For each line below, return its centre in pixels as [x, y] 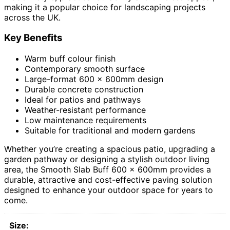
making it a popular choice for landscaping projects [105, 7]
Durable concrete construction [84, 90]
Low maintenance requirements [85, 120]
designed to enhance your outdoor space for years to [109, 190]
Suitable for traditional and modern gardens [110, 131]
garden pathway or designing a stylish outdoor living [107, 159]
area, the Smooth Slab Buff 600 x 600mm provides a [108, 170]
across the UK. [32, 17]
